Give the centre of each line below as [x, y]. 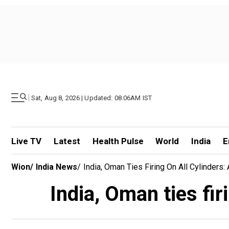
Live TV [26, 141]
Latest [67, 141]
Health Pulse [118, 141]
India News [56, 167]
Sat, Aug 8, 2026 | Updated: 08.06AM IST [92, 98]
